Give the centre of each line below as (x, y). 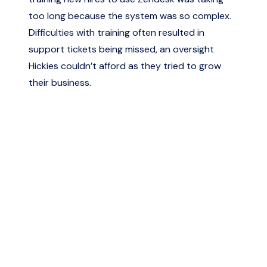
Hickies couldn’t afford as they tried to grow (125, 66)
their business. (60, 83)
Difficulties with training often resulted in (117, 32)
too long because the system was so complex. (130, 16)
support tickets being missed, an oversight (121, 49)
